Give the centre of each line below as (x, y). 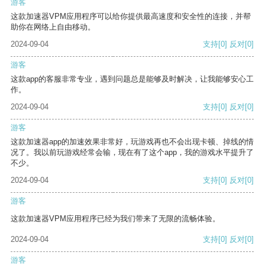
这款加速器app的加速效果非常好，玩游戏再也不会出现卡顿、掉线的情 (132, 142)
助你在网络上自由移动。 (53, 27)
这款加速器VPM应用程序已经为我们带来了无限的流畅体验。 (115, 219)
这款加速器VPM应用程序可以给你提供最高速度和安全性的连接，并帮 (131, 17)
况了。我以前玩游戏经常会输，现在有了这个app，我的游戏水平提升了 (132, 153)
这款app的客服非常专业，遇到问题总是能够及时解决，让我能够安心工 (132, 79)
